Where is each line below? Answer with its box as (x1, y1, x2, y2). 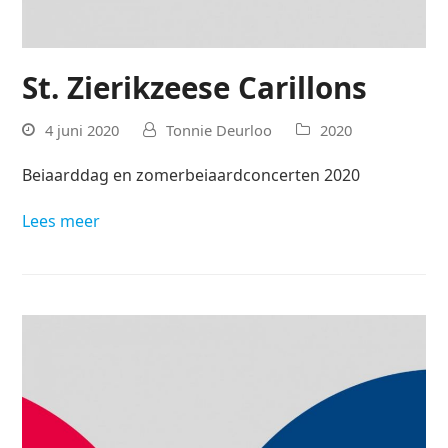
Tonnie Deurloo (166, 119, 273, 140)
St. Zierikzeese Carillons (22, 67, 368, 108)
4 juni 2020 (45, 119, 120, 140)
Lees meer (22, 209, 101, 232)
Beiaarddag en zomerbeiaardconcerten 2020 (22, 163, 361, 186)
